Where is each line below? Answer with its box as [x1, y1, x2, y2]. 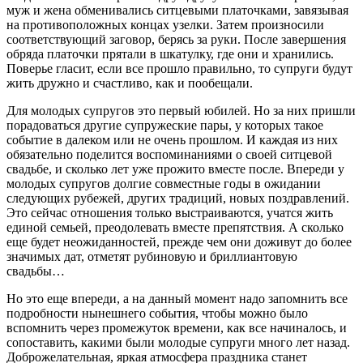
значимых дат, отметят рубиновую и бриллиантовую [6, 250, 297, 264]
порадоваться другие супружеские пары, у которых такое [6, 118, 323, 133]
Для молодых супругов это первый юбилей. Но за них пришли [6, 104, 356, 118]
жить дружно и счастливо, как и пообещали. [6, 76, 253, 91]
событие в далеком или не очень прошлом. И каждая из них [6, 133, 338, 147]
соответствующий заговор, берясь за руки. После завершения [6, 32, 346, 47]
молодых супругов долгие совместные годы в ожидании [6, 177, 321, 191]
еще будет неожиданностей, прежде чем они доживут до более [6, 235, 352, 250]
